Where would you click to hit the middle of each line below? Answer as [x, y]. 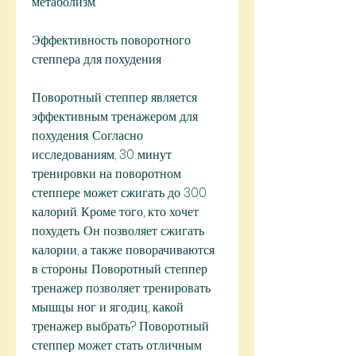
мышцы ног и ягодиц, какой [108, 308]
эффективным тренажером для [115, 117]
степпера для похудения [97, 60]
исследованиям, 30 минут [102, 155]
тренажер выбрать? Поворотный [120, 327]
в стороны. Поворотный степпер [120, 269]
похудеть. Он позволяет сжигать [118, 231]
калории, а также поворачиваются [123, 250]
